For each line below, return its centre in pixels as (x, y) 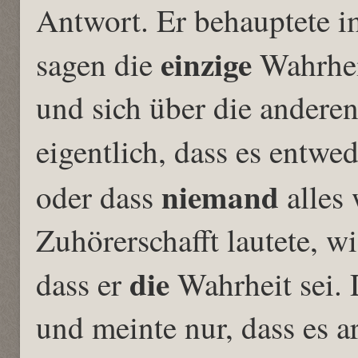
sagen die (98, 64)
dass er (83, 283)
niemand (224, 196)
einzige (206, 63)
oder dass (99, 196)
